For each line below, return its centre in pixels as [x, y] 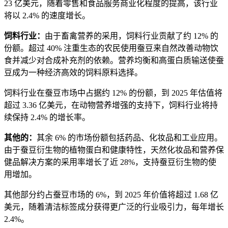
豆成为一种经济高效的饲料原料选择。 [73, 73]
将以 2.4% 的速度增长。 [47, 16]
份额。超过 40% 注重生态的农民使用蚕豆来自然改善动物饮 [111, 48]
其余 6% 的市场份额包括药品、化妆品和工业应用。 [130, 138]
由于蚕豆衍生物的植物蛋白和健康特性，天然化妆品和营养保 [114, 150]
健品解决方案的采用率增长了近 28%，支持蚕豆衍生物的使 [110, 162]
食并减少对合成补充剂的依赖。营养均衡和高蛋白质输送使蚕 [114, 61]
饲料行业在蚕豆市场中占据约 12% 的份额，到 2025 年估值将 [113, 93]
